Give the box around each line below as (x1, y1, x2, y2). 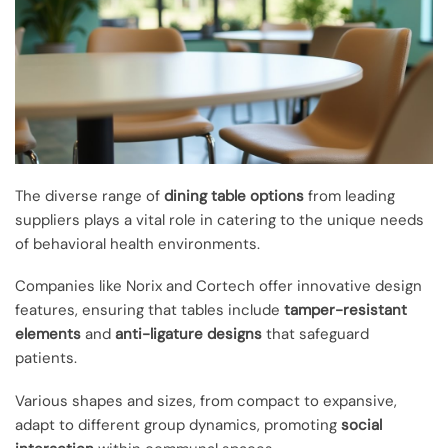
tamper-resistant (284, 300, 407, 321)
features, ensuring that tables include (15, 300, 284, 321)
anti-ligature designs (115, 324, 262, 345)
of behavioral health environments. (15, 234, 260, 255)
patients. (15, 348, 77, 369)
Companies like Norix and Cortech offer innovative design (15, 276, 422, 297)
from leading (304, 186, 395, 207)
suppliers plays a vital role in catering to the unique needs (15, 210, 424, 231)
